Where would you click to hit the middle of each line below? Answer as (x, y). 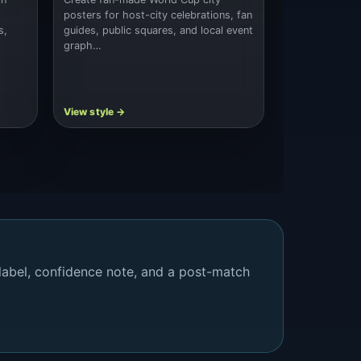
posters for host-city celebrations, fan (158, 15)
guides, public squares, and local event (158, 30)
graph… (82, 45)
